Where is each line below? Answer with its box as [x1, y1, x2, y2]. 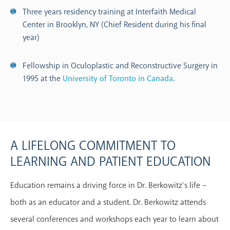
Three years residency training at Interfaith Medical [23, 6, 196, 17]
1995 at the [23, 73, 63, 84]
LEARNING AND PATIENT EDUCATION [10, 152, 211, 170]
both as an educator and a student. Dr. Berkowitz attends [10, 197, 206, 207]
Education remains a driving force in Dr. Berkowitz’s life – [10, 180, 207, 190]
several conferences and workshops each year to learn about [10, 214, 219, 224]
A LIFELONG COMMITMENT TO [10, 137, 176, 154]
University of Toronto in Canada [63, 73, 173, 84]
